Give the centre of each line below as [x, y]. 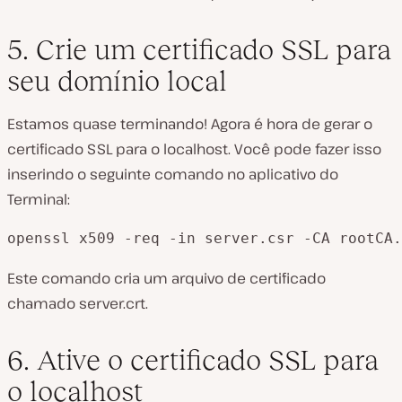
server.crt [112, 303]
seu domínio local [117, 80]
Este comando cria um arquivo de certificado [166, 278]
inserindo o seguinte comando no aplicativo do [173, 174]
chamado [43, 303]
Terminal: [39, 199]
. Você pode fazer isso [305, 149]
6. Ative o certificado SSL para [193, 359]
